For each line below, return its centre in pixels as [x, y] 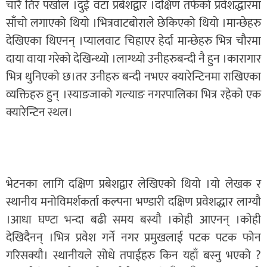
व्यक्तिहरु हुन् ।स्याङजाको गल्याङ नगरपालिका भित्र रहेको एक [133, 94]
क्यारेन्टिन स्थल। [41, 112]
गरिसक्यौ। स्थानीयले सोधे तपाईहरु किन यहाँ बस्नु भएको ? [133, 255]
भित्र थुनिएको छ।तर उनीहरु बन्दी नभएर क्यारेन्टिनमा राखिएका [133, 77]
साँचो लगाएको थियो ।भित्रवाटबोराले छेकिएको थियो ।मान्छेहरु [133, 23]
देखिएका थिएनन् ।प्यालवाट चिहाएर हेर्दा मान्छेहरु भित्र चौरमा [133, 41]
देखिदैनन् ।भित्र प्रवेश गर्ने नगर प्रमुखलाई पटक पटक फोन [133, 237]
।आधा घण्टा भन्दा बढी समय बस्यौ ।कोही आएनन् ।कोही [133, 220]
